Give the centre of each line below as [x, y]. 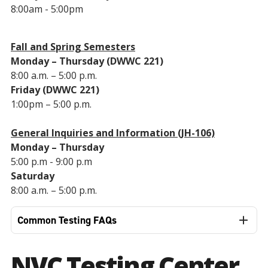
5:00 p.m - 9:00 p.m [51, 162]
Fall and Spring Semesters [73, 47]
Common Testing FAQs [67, 220]
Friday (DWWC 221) [55, 90]
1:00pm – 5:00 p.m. [51, 104]
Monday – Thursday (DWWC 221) [87, 61]
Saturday [33, 176]
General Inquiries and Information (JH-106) [113, 133]
